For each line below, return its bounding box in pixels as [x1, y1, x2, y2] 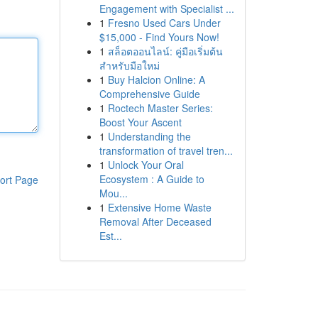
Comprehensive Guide [99, 87, 200, 101]
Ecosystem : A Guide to [99, 172, 204, 186]
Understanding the [107, 129, 191, 143]
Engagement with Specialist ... [99, 1, 234, 16]
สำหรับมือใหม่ [99, 58, 160, 72]
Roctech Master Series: [107, 101, 213, 115]
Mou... [99, 186, 128, 200]
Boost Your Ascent [99, 115, 182, 129]
